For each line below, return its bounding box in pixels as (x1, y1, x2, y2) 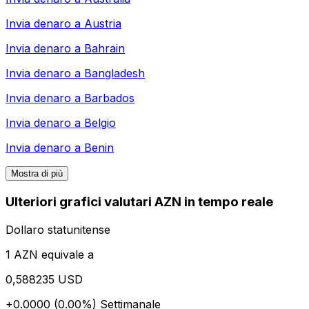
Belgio (84, 116, 116, 130)
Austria (84, 17, 121, 31)
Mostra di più (11, 168, 63, 179)
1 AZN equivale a (6, 247, 94, 261)
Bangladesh (84, 66, 145, 81)
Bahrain (84, 41, 125, 56)
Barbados (84, 91, 134, 106)
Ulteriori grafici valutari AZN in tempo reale (6, 194, 273, 210)
